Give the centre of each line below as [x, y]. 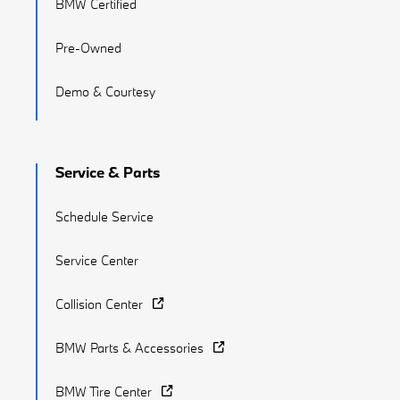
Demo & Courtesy [105, 92]
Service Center [97, 261]
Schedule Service [104, 217]
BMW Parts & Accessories [129, 348]
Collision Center [99, 304]
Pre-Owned [88, 48]
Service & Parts [108, 172]
